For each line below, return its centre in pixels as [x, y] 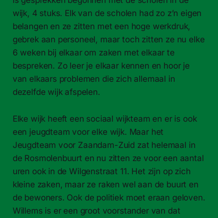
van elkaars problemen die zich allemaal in [94, 79]
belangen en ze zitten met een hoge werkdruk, [101, 26]
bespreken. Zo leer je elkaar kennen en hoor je [101, 65]
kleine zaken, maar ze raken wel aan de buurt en [105, 184]
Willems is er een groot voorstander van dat [96, 210]
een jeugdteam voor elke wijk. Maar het [88, 132]
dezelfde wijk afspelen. [56, 92]
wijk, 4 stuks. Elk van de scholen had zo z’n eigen [107, 13]
